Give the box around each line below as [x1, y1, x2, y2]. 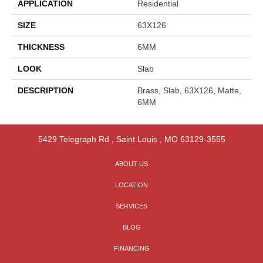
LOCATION [115, 181, 148, 188]
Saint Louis [116, 134, 157, 144]
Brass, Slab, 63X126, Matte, [137, 85, 241, 95]
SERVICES [116, 202, 147, 210]
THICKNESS [18, 42, 65, 52]
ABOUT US [115, 160, 148, 167]
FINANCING [113, 244, 150, 252]
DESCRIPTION [18, 85, 73, 95]
